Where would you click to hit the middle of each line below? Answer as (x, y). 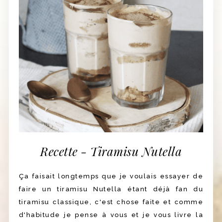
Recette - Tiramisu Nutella (111, 151)
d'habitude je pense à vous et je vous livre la (111, 215)
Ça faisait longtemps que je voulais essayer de (111, 176)
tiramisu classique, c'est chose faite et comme (111, 202)
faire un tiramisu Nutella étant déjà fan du (111, 189)
